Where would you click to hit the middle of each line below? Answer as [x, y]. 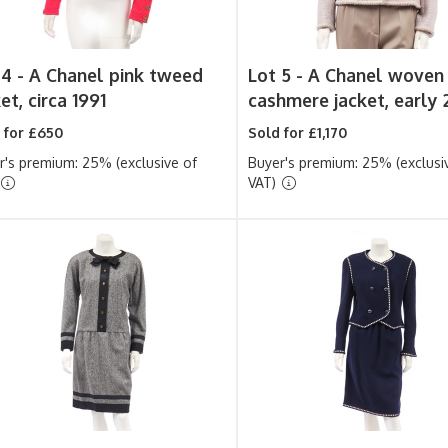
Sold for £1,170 [298, 132]
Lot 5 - [278, 75]
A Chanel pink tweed [115, 75]
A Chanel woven [376, 75]
